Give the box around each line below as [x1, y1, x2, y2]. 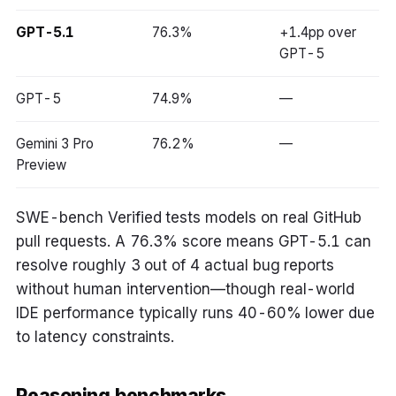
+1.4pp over [279, 24, 356, 42]
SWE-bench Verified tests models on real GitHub [16, 209, 362, 227]
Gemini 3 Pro [16, 135, 94, 153]
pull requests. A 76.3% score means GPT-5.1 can [16, 232, 372, 251]
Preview [16, 156, 67, 174]
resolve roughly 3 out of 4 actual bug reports [16, 256, 335, 275]
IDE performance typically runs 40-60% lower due [16, 304, 375, 323]
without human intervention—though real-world [16, 280, 355, 299]
